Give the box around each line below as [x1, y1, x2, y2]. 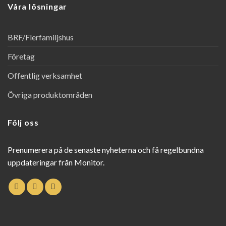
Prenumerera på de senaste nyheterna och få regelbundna [8, 145, 204, 155]
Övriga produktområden [8, 89, 92, 99]
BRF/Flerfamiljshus [8, 32, 74, 42]
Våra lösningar [8, 2, 68, 12]
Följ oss [8, 117, 39, 127]
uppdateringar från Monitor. [8, 157, 104, 167]
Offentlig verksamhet [8, 70, 82, 80]
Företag [8, 51, 35, 61]
